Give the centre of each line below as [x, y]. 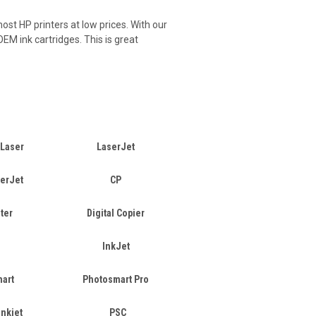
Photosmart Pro [116, 279]
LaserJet [116, 147]
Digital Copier [116, 213]
